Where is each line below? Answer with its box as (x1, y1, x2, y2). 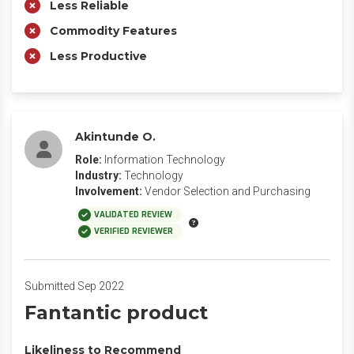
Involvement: (75, 185, 142, 198)
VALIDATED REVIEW (94, 209, 172, 220)
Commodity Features (50, 24, 177, 38)
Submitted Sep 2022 (24, 280, 124, 292)
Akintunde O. (75, 130, 156, 144)
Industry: (75, 169, 122, 182)
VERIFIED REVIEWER (94, 226, 173, 236)
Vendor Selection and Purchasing (145, 185, 311, 198)
